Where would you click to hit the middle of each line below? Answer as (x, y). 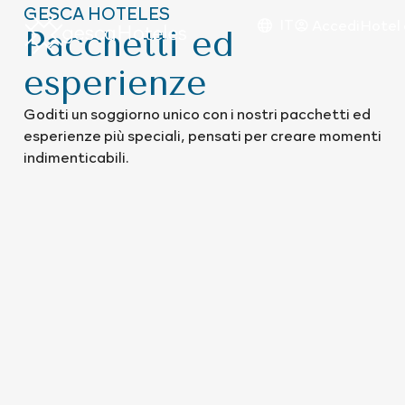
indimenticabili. (76, 157)
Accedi (336, 25)
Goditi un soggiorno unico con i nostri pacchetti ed (197, 113)
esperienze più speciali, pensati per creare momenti (202, 135)
